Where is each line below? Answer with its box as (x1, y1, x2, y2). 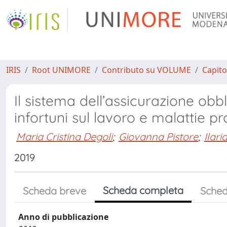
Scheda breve (23, 184, 86, 197)
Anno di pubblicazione (18, 211, 108, 222)
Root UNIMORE (32, 64, 91, 75)
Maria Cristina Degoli (16, 130, 112, 143)
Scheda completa (103, 184, 183, 197)
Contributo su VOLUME (102, 64, 191, 75)
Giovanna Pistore (119, 130, 198, 143)
